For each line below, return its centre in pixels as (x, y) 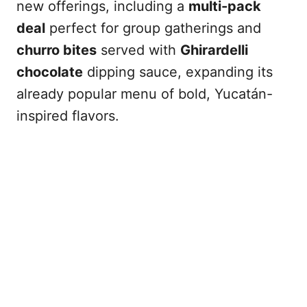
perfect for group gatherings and (153, 28)
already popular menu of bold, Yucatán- (145, 94)
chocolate (50, 72)
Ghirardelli (214, 50)
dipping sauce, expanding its (178, 72)
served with (138, 50)
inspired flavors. (68, 116)
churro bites (57, 50)
